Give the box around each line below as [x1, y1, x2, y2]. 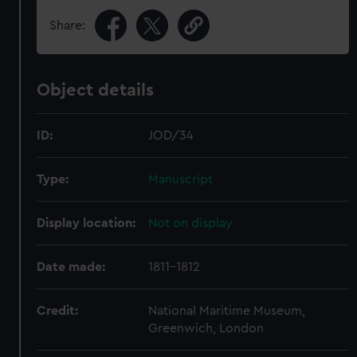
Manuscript [148, 173, 214, 186]
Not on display [148, 217, 233, 229]
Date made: [37, 261, 106, 273]
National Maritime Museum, [148, 304, 306, 317]
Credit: [37, 304, 79, 317]
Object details [37, 81, 155, 99]
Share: [49, 19, 86, 32]
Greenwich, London [148, 322, 265, 335]
